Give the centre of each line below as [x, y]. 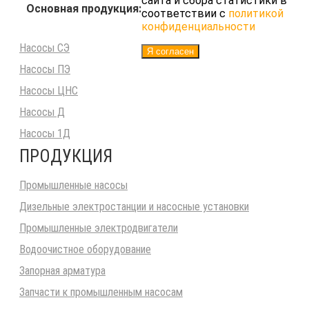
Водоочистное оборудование [85, 250]
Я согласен [170, 52]
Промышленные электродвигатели [99, 228]
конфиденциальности [198, 27]
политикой [256, 14]
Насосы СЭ [44, 48]
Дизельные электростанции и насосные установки [134, 207]
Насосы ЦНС [49, 91]
